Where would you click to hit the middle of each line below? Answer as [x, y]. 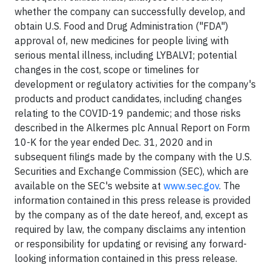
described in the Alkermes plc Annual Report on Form [132, 127]
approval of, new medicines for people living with [122, 40]
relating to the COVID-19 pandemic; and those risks [128, 113]
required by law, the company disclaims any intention [130, 229]
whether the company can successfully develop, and [130, 11]
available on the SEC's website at [89, 185]
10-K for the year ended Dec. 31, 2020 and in [113, 142]
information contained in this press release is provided [132, 200]
